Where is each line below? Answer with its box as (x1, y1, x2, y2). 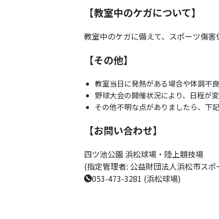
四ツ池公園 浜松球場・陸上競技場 (84, 148, 203, 160)
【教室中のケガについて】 (84, 5, 201, 20)
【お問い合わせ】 (84, 123, 162, 138)
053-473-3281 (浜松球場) (92, 173, 181, 185)
